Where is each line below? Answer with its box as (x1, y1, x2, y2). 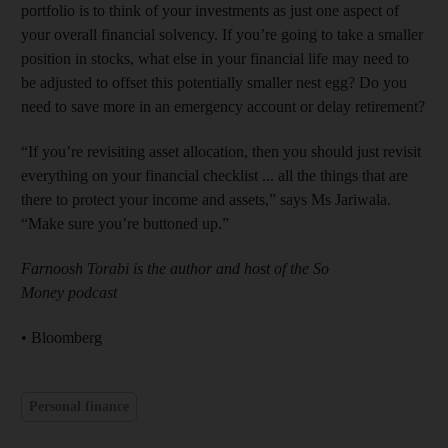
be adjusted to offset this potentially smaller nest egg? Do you (21, 73, 407, 91)
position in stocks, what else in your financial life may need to (21, 49, 409, 67)
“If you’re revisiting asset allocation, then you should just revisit (21, 142, 421, 160)
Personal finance (29, 399, 129, 414)
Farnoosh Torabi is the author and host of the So (21, 259, 329, 277)
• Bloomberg (21, 328, 102, 346)
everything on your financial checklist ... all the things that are (21, 166, 408, 184)
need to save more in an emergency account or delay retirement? (21, 97, 425, 115)
